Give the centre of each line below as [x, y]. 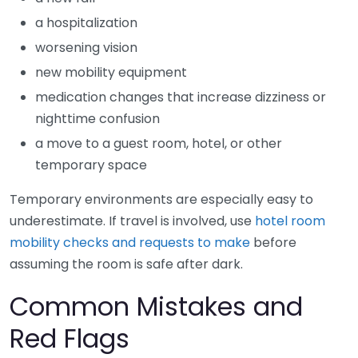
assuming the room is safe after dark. [126, 264]
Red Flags [70, 338]
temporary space [91, 165]
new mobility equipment [111, 72]
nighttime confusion [97, 118]
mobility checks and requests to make [130, 242]
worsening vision [86, 47]
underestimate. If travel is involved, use [132, 221]
